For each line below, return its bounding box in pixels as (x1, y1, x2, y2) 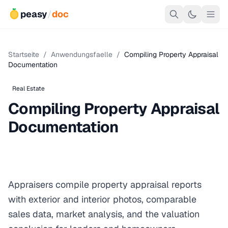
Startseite (8, 50, 39, 59)
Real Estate (12, 84, 45, 93)
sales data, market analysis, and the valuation (8, 208, 199, 220)
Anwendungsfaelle (51, 50, 112, 59)
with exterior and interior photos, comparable (8, 193, 196, 205)
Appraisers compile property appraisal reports (8, 179, 202, 190)
